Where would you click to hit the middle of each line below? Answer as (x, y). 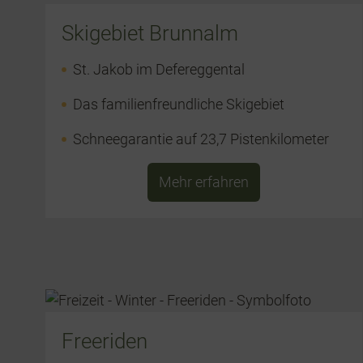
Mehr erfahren (204, 182)
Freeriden (105, 342)
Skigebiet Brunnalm (150, 34)
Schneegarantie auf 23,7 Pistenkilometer (201, 139)
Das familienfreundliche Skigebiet (179, 105)
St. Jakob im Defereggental (159, 70)
